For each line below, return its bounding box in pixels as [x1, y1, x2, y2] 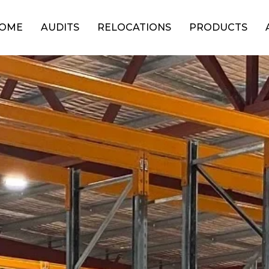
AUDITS [41, 22, 80, 34]
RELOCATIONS [97, 22, 172, 34]
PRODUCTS [189, 22, 248, 34]
